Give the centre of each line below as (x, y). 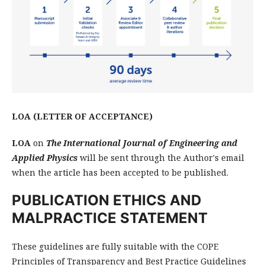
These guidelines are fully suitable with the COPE (115, 247)
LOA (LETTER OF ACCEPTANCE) (82, 117)
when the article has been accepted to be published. (120, 173)
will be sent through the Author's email (162, 158)
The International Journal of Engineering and (142, 143)
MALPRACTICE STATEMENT (110, 218)
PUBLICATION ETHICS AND (106, 201)
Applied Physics (46, 158)
